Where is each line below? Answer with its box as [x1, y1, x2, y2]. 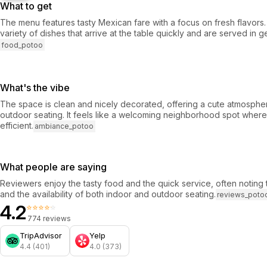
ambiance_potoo [35, 122, 94, 131]
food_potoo [1, 40, 44, 49]
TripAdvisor [20, 231, 62, 241]
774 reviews [27, 214, 71, 223]
